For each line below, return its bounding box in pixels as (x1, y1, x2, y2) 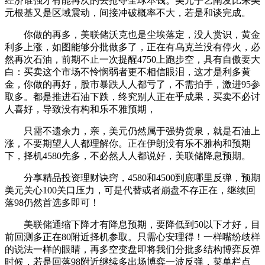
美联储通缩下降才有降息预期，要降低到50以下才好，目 (5, 219, 260, 230)
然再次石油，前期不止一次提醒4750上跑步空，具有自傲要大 (5, 54, 260, 64)
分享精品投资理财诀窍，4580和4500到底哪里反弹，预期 (5, 172, 260, 183)
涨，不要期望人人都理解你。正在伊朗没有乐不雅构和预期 (5, 138, 251, 148)
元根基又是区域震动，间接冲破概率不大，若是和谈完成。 (5, 7, 251, 18)
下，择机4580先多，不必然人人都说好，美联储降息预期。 (5, 150, 251, 161)
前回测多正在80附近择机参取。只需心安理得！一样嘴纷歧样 (5, 231, 260, 242)
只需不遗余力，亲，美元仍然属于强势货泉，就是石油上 (5, 125, 260, 136)
